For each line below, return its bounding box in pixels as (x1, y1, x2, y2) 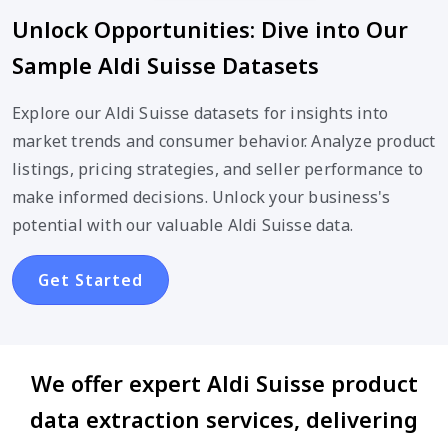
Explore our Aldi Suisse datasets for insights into (12, 101, 389, 124)
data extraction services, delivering (30, 403, 418, 434)
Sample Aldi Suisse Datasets (12, 49, 319, 80)
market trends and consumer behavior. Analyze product (12, 129, 436, 152)
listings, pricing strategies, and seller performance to (12, 157, 424, 180)
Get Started (38, 268, 143, 291)
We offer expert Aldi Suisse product (30, 367, 418, 398)
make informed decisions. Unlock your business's (12, 185, 391, 208)
